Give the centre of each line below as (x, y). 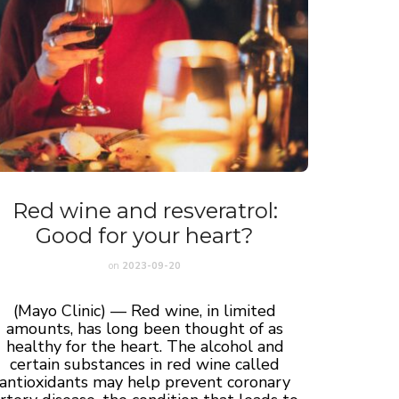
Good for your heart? (145, 235)
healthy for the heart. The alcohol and (145, 346)
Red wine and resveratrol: (145, 210)
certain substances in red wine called (145, 364)
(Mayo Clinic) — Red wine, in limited (145, 310)
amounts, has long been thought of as (145, 328)
